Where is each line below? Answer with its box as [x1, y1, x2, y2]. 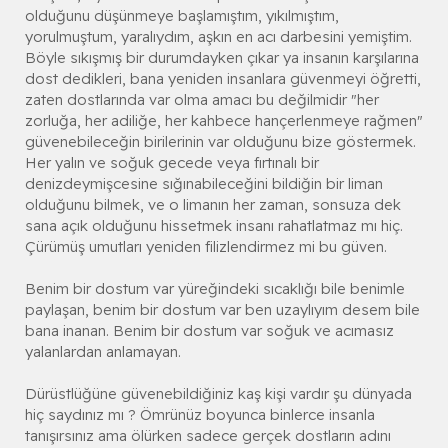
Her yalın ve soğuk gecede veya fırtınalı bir [25, 152, 319, 172]
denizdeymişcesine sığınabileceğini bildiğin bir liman [25, 173, 383, 193]
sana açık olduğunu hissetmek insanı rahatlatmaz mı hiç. [25, 215, 403, 235]
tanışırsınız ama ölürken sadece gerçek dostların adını [25, 425, 391, 445]
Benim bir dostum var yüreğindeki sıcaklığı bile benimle [25, 278, 405, 298]
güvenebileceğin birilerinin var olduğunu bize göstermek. [25, 131, 416, 151]
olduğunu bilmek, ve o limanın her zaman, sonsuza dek [25, 194, 401, 214]
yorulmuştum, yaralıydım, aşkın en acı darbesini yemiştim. [25, 26, 412, 46]
